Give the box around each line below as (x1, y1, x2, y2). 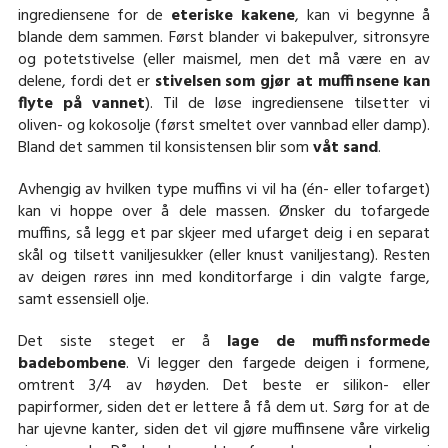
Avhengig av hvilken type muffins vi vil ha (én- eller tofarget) (17, 176, 431, 203)
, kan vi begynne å (294, 2, 431, 29)
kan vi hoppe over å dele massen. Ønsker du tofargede (17, 198, 431, 225)
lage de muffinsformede (227, 328, 431, 355)
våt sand (312, 134, 378, 161)
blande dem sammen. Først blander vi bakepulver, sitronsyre (17, 24, 431, 51)
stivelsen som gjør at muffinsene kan (154, 68, 431, 95)
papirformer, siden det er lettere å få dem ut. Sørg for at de (17, 394, 431, 421)
